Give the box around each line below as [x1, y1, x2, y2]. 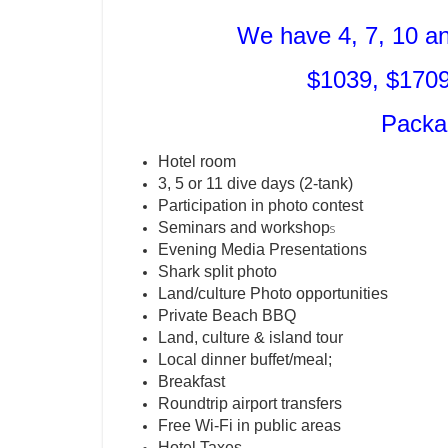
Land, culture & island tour [158, 329, 343, 346]
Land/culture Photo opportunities [158, 285, 388, 302]
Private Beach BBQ [158, 307, 296, 324]
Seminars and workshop [158, 219, 330, 236]
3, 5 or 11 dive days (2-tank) [158, 175, 353, 192]
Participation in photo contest [158, 197, 363, 214]
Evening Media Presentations [158, 241, 367, 258]
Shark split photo [158, 263, 281, 280]
